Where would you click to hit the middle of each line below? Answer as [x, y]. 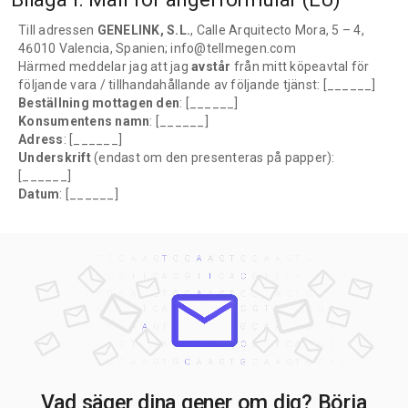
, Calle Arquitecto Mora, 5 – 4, [277, 31]
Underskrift [56, 158]
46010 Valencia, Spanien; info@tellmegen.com [157, 49]
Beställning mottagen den [99, 103]
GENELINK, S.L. [143, 31]
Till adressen [58, 31]
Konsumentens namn [84, 122]
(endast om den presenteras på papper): [214, 158]
